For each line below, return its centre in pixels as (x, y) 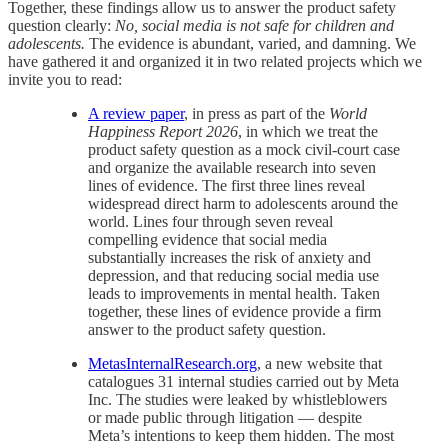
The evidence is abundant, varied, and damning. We (250, 43)
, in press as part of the (256, 113)
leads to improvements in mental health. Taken (234, 293)
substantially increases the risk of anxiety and (229, 257)
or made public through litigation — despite (225, 417)
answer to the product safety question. (207, 329)
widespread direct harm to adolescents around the (243, 203)
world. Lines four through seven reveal (210, 221)
